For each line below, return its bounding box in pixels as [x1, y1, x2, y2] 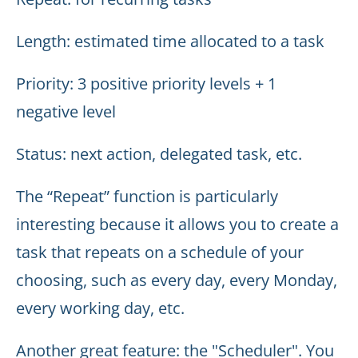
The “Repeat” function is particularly [16, 185, 278, 207]
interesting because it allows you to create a [16, 213, 339, 235]
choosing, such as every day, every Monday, [16, 269, 337, 291]
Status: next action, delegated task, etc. [16, 143, 302, 165]
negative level [16, 101, 116, 122]
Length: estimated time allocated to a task [16, 30, 324, 52]
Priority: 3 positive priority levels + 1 [16, 73, 276, 94]
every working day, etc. [16, 297, 185, 319]
